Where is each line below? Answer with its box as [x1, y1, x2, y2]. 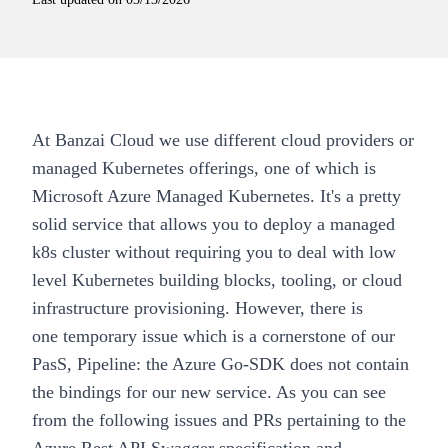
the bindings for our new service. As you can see [32, 382, 386, 403]
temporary [63, 326, 137, 347]
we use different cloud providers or [159, 130, 414, 151]
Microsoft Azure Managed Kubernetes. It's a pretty [32, 186, 401, 207]
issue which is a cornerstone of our [142, 326, 395, 347]
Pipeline [77, 354, 136, 375]
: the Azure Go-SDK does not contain [136, 354, 409, 375]
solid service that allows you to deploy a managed [32, 214, 395, 235]
